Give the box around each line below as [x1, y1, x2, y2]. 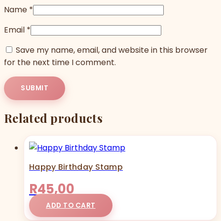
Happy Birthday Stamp [29, 161, 123, 173]
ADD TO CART [46, 200, 96, 210]
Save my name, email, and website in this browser [16, 44, 208, 56]
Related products [4, 110, 103, 126]
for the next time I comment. [4, 56, 116, 68]
